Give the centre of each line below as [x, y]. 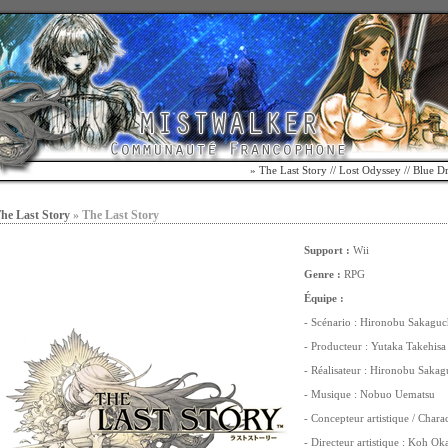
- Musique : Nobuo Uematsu [369, 394]
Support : [327, 250]
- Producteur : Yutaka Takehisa [375, 346]
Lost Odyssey [370, 170]
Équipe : [324, 298]
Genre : [322, 274]
